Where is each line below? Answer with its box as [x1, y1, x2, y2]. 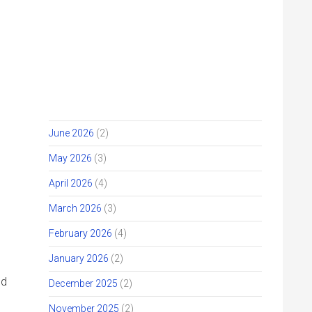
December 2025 [49, 278, 118, 289]
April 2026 [49, 178, 93, 189]
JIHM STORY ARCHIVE [49, 67, 194, 84]
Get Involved [37, 93, 111, 107]
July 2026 [49, 102, 91, 114]
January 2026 [49, 253, 109, 264]
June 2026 [49, 127, 94, 139]
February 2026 [49, 228, 112, 239]
